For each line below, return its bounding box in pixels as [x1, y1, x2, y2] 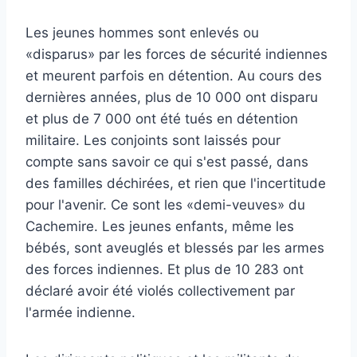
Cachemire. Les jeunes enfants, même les [25, 218, 294, 234]
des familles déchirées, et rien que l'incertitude [25, 175, 326, 191]
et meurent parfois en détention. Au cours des [25, 67, 322, 84]
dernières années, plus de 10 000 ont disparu [25, 88, 318, 105]
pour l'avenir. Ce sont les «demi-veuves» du [25, 196, 305, 213]
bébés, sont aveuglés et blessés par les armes [25, 239, 324, 256]
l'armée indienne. [25, 304, 135, 320]
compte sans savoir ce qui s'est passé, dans [25, 153, 308, 170]
